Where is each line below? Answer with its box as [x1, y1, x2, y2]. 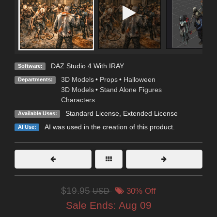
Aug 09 [118, 200, 152, 211]
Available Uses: [17, 110, 57, 117]
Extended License [123, 109, 178, 118]
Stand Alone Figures [99, 86, 162, 94]
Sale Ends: [65, 200, 119, 211]
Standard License [65, 109, 119, 118]
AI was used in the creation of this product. [44, 123, 175, 131]
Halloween [123, 76, 155, 84]
